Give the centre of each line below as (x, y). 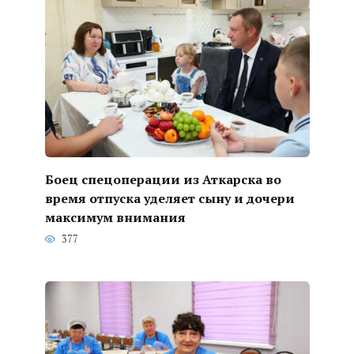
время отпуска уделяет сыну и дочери (169, 198)
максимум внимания (115, 217)
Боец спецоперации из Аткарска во (163, 179)
